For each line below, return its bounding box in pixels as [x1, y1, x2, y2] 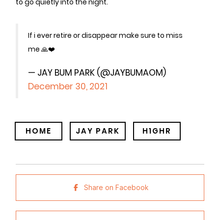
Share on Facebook [84, 184, 149, 192]
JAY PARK [76, 126, 120, 136]
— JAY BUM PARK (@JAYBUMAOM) [28, 67, 166, 79]
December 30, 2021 [28, 81, 108, 92]
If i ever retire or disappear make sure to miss [28, 30, 183, 40]
